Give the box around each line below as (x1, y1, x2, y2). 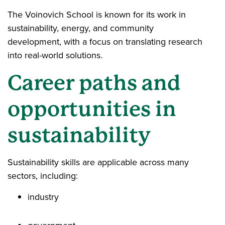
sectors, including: (8, 169, 83, 182)
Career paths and (8, 70, 181, 95)
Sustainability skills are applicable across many (8, 155, 189, 169)
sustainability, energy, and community (8, 21, 154, 35)
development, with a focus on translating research (8, 35, 202, 48)
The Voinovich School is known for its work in (8, 8, 186, 21)
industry (28, 190, 61, 203)
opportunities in (8, 96, 176, 121)
